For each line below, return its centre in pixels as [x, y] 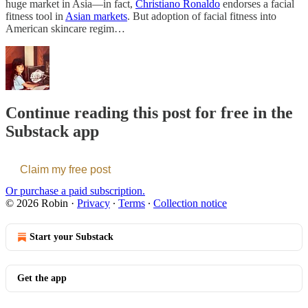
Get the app [42, 278]
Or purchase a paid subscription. [75, 190]
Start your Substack [71, 236]
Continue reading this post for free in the [149, 112]
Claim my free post [65, 169]
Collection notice [190, 203]
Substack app [52, 131]
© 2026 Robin [37, 203]
